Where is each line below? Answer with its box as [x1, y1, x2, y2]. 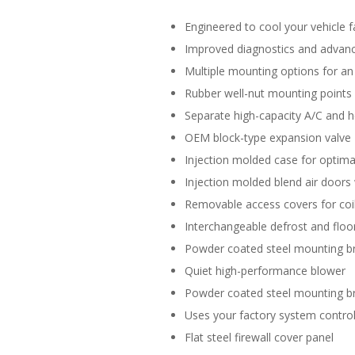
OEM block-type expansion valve [185, 130, 351, 146]
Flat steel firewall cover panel [185, 330, 334, 345]
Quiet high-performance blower [185, 263, 345, 279]
